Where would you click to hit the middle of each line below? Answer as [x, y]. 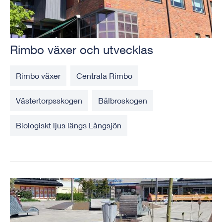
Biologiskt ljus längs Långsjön [69, 125]
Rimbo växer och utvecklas [82, 50]
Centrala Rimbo [104, 76]
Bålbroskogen [123, 101]
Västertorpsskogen [49, 101]
